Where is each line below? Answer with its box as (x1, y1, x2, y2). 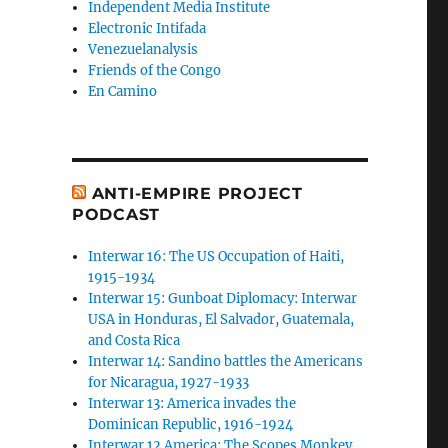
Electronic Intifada (88, 20, 207, 38)
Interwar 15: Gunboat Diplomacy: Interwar (88, 290, 358, 308)
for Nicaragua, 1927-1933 (88, 374, 250, 392)
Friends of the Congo (88, 62, 222, 80)
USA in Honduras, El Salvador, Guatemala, (88, 311, 355, 329)
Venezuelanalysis (88, 41, 199, 59)
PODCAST (71, 205, 161, 225)
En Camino (88, 83, 158, 101)
